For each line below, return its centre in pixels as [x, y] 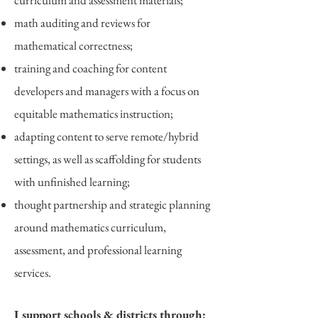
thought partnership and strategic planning [112, 204]
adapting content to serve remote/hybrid [106, 136]
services [31, 273]
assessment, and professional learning [98, 250]
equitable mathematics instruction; [94, 114]
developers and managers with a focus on [107, 91]
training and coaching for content [91, 68]
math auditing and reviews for [82, 23]
